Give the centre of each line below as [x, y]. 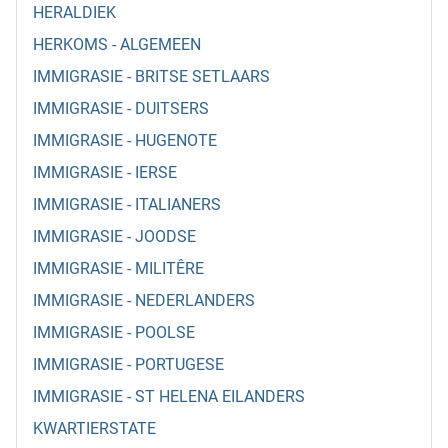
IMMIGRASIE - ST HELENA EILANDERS [169, 397]
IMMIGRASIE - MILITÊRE [118, 269]
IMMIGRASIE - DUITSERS [121, 109]
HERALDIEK [74, 13]
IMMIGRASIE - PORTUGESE [128, 365]
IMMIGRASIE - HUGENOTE [125, 141]
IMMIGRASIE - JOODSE [114, 237]
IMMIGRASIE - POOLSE [114, 333]
